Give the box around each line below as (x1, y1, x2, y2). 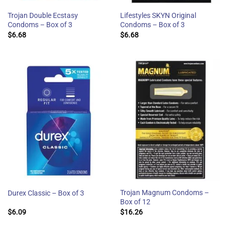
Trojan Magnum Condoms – (120, 188, 209, 197)
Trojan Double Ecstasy (7, 11, 78, 20)
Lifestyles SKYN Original (120, 11, 196, 20)
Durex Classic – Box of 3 (7, 188, 84, 197)
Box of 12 (120, 198, 150, 206)
